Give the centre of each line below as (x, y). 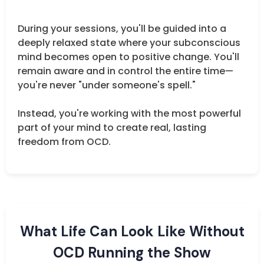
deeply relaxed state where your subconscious (129, 42)
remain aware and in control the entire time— (126, 71)
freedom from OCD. (64, 141)
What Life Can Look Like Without (132, 231)
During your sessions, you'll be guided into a (122, 28)
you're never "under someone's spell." (107, 85)
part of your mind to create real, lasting (112, 127)
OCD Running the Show (132, 252)
